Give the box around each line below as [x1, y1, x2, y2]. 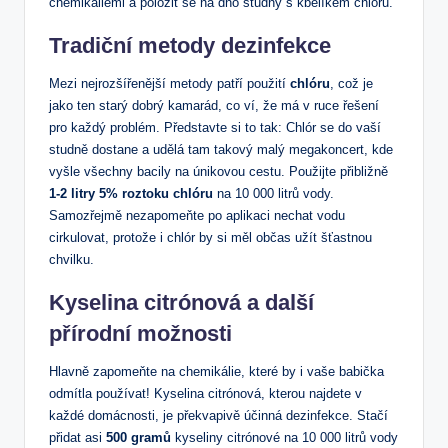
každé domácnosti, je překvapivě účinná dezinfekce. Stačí [49, 408, 388, 424]
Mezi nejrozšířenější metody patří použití [49, 76, 290, 92]
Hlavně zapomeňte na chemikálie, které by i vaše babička [49, 364, 384, 380]
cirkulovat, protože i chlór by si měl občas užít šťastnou [49, 230, 372, 246]
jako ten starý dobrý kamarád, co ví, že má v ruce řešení [49, 98, 379, 114]
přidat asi [49, 430, 106, 446]
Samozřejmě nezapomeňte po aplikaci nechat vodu [49, 208, 345, 224]
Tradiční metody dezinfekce [49, 33, 331, 59]
